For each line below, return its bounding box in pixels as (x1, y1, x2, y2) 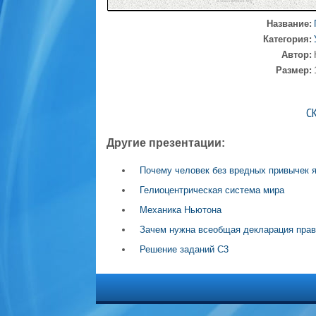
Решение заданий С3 (139, 244, 229, 255)
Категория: (262, 34, 312, 44)
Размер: (275, 65, 312, 75)
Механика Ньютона (139, 205, 221, 215)
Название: (266, 18, 312, 29)
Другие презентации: (106, 137, 225, 149)
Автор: (281, 49, 312, 60)
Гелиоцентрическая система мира (139, 185, 284, 195)
